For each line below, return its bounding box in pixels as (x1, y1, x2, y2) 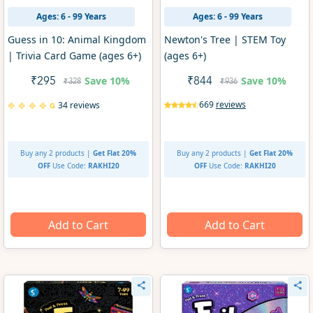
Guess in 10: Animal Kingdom (7, 33, 146, 47)
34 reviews (57, 99, 100, 112)
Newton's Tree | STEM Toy (163, 33, 286, 47)
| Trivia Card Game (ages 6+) (7, 49, 141, 63)
